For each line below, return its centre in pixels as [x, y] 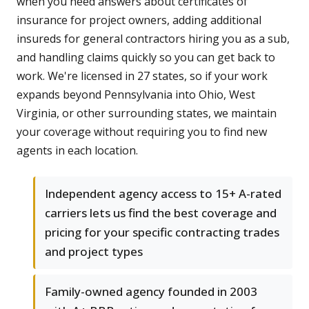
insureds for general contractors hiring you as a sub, [153, 39]
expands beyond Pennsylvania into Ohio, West [136, 95]
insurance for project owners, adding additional [139, 20]
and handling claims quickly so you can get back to [146, 58]
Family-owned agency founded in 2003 [151, 292]
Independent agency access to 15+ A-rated [163, 194]
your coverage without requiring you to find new [142, 132]
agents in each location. [77, 151]
